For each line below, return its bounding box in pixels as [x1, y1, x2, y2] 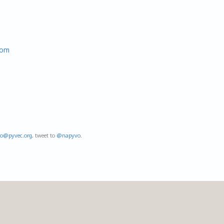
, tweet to [32, 131, 56, 139]
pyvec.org [8, 131, 32, 139]
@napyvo [56, 131, 80, 139]
